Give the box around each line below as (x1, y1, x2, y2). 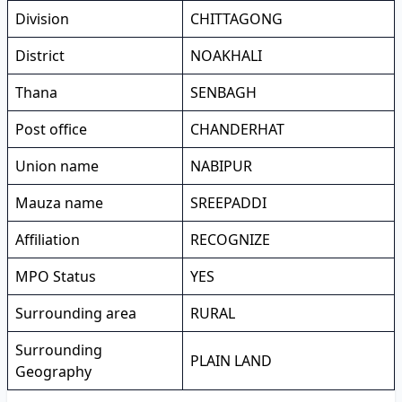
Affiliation (15, 230, 80, 249)
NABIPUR (190, 156, 252, 176)
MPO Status (15, 267, 96, 286)
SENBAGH (190, 83, 257, 102)
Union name (15, 156, 99, 176)
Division (15, 9, 69, 29)
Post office (15, 119, 87, 139)
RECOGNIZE (190, 230, 270, 249)
